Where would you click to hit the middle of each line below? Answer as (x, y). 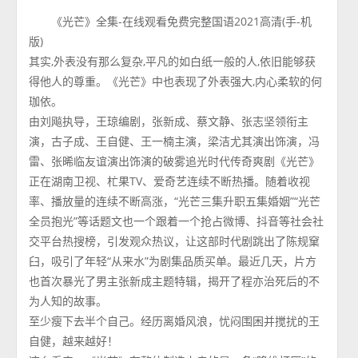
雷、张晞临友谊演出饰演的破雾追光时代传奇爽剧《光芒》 (175, 161)
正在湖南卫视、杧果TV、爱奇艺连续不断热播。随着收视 (170, 181)
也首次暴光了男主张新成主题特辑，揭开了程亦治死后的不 (175, 281)
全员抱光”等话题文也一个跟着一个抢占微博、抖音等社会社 (177, 221)
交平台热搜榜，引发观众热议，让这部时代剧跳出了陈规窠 (175, 241)
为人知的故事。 (68, 301)
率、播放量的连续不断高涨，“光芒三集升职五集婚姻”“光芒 (175, 201)
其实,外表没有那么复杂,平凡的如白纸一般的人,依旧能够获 (173, 61)
